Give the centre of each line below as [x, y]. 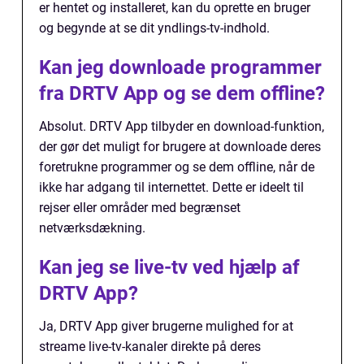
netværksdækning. [92, 228]
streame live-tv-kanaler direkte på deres [150, 347]
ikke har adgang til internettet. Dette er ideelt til [171, 188]
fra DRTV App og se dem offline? [182, 94]
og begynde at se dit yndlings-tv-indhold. [154, 28]
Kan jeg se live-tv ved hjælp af [169, 268]
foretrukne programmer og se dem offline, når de [177, 167]
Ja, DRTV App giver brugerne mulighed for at [166, 327]
